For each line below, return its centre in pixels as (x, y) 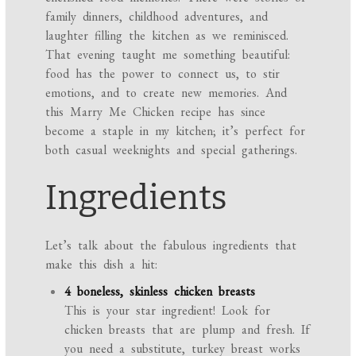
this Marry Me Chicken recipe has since (156, 112)
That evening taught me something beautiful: (168, 55)
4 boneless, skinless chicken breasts (160, 292)
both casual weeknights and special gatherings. (172, 150)
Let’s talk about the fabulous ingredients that (171, 246)
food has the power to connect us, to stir (163, 74)
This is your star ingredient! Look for (168, 311)
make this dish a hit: (102, 265)
